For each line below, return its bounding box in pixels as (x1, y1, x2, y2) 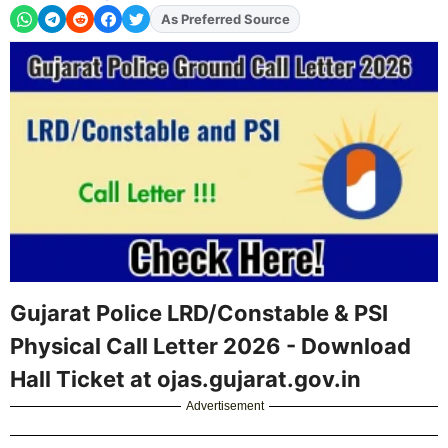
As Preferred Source (160, 11, 290, 28)
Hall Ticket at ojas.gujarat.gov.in (10, 365, 361, 392)
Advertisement (186, 398, 265, 413)
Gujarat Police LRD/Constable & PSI (10, 299, 388, 326)
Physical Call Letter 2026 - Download (10, 332, 411, 359)
